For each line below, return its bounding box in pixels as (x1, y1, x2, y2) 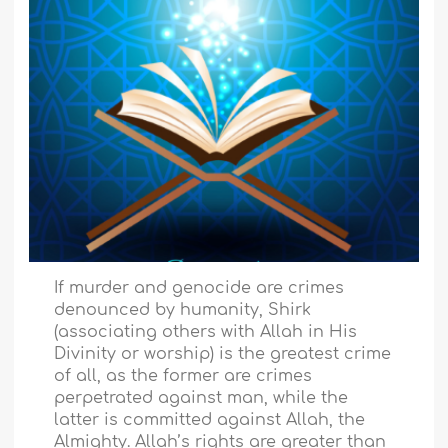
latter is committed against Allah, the (54, 411, 366, 430)
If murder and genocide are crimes (54, 279, 345, 298)
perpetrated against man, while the (54, 389, 349, 408)
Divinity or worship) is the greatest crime (54, 345, 392, 364)
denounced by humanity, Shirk (54, 301, 312, 320)
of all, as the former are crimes (54, 367, 313, 386)
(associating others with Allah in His (54, 323, 358, 342)
